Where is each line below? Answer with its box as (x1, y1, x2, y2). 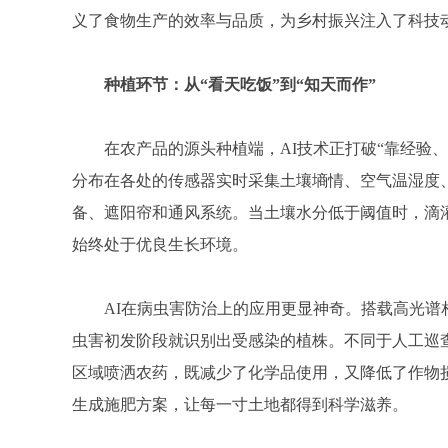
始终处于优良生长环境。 (72, 236, 248, 253)
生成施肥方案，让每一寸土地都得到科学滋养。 (72, 396, 408, 413)
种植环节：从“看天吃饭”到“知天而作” (104, 76, 376, 93)
